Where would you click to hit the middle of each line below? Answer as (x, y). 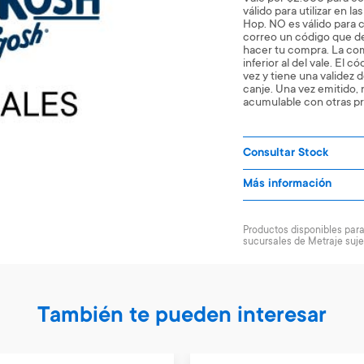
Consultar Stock (286, 154)
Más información (288, 184)
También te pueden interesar (182, 317)
